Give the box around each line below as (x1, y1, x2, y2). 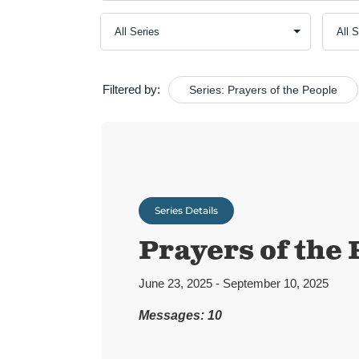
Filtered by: (102, 83, 160, 96)
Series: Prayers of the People (188, 83, 337, 96)
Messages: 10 (138, 309, 222, 323)
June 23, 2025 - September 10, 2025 (138, 276, 329, 291)
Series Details (154, 204, 218, 217)
